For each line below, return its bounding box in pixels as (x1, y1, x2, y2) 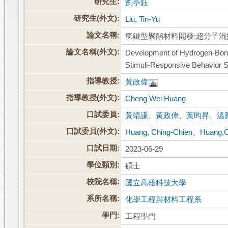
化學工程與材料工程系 (125, 195, 202, 204)
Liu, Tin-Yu (125, 15, 160, 24)
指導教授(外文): (66, 94, 120, 102)
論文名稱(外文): (66, 48, 120, 56)
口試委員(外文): (66, 127, 120, 136)
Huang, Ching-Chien (125, 128, 193, 137)
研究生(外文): (74, 14, 120, 23)
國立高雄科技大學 (125, 179, 187, 187)
